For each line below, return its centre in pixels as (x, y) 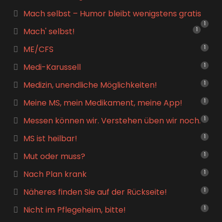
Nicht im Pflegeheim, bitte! (74, 210)
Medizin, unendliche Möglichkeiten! (90, 85)
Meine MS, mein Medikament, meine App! (103, 103)
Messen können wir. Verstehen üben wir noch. (112, 121)
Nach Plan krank (55, 174)
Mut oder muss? (54, 156)
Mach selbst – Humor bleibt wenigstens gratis (112, 14)
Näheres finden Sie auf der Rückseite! (95, 192)
